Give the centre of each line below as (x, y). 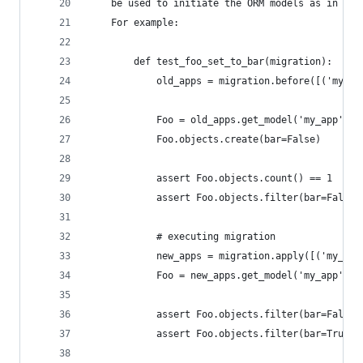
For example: (134, 23)
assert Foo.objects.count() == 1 (210, 178)
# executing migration (182, 237)
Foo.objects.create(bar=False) (205, 139)
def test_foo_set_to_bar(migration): (210, 62)
